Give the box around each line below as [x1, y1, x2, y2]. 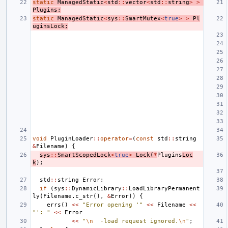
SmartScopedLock [58, 151, 111, 158]
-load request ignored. [93, 217, 179, 224]
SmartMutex [125, 15, 161, 22]
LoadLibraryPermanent [129, 185, 200, 192]
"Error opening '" [82, 201, 143, 208]
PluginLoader [50, 135, 93, 142]
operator [100, 135, 129, 142]
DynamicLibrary [72, 185, 122, 192]
